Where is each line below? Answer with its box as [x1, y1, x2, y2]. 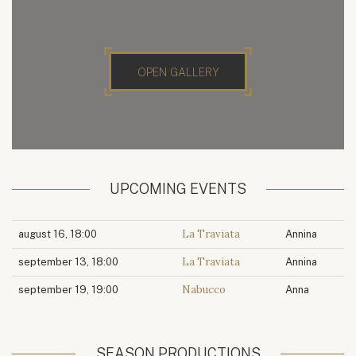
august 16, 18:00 [18, 228, 97, 241]
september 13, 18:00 [18, 256, 118, 269]
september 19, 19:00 [18, 284, 118, 296]
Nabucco [182, 283, 226, 297]
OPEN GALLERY [137, 65, 219, 79]
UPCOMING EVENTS [110, 180, 246, 198]
